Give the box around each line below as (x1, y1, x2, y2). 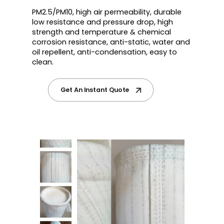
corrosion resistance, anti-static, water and (32, 36, 190, 47)
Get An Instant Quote (60, 85, 129, 95)
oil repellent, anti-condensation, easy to (32, 46, 177, 57)
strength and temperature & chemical (32, 26, 171, 37)
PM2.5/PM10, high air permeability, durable (32, 6, 181, 17)
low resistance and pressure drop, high (32, 16, 173, 27)
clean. (32, 56, 53, 67)
